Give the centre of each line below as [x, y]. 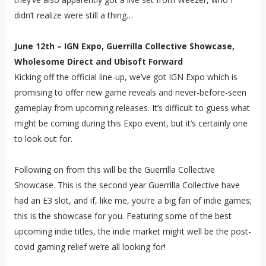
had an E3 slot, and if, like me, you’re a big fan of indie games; [133, 201]
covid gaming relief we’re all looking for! [90, 247]
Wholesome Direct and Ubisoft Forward [98, 62]
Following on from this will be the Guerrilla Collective [114, 170]
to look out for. [43, 139]
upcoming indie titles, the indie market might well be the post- [132, 232]
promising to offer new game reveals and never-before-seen [130, 93]
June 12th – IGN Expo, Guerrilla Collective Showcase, [124, 46]
